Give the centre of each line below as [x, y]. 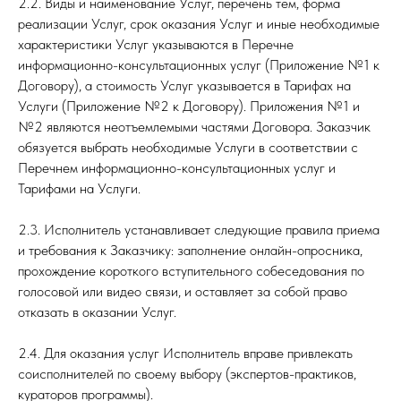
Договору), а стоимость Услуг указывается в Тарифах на [184, 85]
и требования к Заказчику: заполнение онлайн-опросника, [190, 250]
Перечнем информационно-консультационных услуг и [177, 168]
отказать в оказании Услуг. [97, 312]
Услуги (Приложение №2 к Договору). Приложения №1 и [189, 106]
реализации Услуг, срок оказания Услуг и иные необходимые [199, 24]
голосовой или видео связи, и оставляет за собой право [183, 291]
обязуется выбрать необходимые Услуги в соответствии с [188, 147]
